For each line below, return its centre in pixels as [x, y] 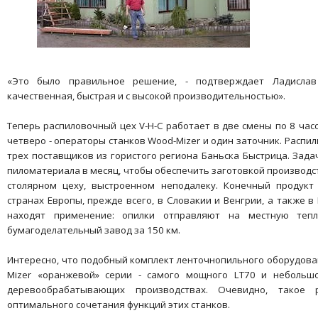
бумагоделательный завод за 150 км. [94, 230]
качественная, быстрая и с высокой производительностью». [146, 95]
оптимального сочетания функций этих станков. [119, 304]
